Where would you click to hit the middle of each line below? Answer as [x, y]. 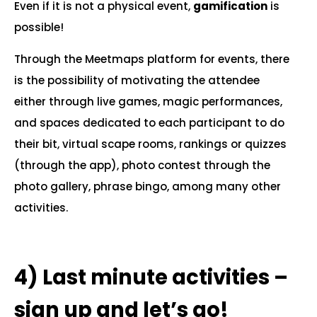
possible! [39, 27]
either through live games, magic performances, [148, 102]
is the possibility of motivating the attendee [137, 80]
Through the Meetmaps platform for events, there [152, 59]
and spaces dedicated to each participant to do [149, 123]
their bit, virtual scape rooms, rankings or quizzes [150, 144]
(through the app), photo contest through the [142, 165]
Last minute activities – [165, 277]
